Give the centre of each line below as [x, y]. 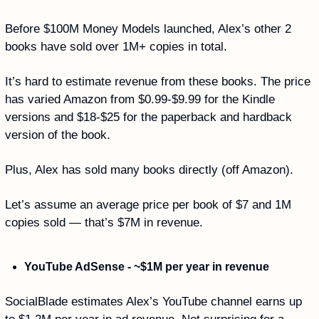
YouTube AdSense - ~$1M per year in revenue [147, 266]
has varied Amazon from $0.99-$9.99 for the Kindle [140, 99]
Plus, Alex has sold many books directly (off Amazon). [151, 169]
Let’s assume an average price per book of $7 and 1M [148, 204]
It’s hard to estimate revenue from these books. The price [158, 81]
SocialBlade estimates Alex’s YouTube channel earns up [153, 301]
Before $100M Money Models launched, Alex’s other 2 [148, 28]
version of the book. [59, 135]
